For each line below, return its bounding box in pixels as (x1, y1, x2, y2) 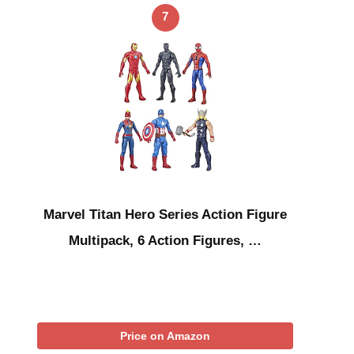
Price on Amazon (120, 330, 210, 343)
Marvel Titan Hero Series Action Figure (43, 207, 287, 223)
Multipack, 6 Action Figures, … (69, 233, 262, 249)
